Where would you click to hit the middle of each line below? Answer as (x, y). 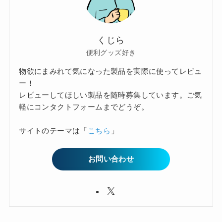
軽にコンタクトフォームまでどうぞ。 (84, 107)
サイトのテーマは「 (53, 130)
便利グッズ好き (111, 52)
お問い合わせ (111, 159)
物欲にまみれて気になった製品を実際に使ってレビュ (111, 71)
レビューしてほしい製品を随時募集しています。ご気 (111, 95)
